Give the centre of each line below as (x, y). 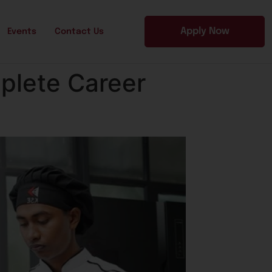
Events (22, 32)
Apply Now (205, 32)
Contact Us (79, 32)
